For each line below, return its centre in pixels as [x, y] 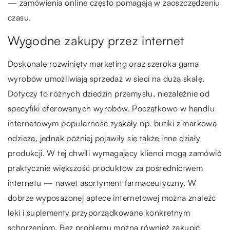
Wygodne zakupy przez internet [96, 41]
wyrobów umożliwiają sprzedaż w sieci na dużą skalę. [106, 79]
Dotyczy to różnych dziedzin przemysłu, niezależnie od [109, 94]
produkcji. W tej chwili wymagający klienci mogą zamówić [114, 153]
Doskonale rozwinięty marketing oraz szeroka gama [103, 64]
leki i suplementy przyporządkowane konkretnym [99, 213]
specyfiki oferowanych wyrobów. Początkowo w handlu [111, 109]
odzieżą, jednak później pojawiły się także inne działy [104, 138]
